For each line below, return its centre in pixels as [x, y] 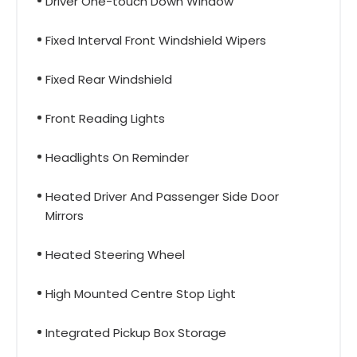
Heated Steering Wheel [115, 254]
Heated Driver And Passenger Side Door [162, 196]
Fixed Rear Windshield [109, 79]
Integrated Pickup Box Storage [136, 332]
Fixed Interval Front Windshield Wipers [156, 40]
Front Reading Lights [105, 118]
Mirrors [65, 215]
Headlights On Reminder [117, 157]
